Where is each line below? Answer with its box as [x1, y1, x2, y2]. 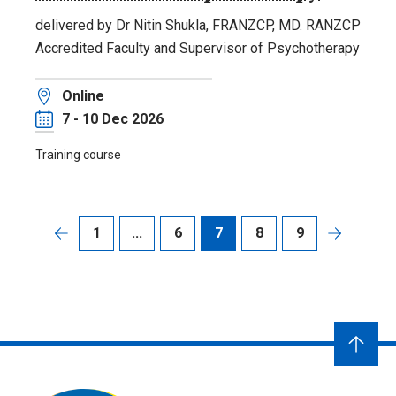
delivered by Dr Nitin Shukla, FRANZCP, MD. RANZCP [35, 16, 361, 34]
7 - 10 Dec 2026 [62, 110, 164, 127]
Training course [35, 147, 121, 162]
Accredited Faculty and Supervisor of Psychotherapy [35, 39, 360, 57]
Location [34, 86, 93, 103]
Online [62, 87, 104, 104]
